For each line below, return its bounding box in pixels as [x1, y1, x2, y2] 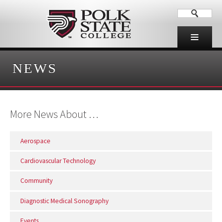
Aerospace [20, 136, 51, 145]
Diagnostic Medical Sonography [20, 196, 109, 205]
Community [20, 176, 53, 185]
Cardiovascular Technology [20, 157, 96, 166]
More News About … [10, 107, 99, 121]
